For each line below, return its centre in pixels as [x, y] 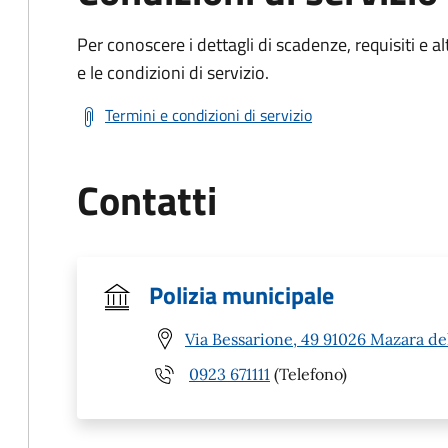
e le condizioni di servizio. [173, 72]
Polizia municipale [241, 295]
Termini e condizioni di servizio [208, 115]
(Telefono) [308, 373]
